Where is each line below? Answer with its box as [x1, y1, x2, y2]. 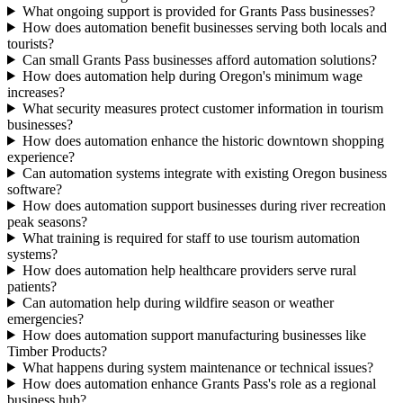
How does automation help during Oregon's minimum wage [22, 67, 363, 84]
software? [7, 181, 62, 197]
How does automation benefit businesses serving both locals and [22, 19, 387, 35]
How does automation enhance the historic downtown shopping [22, 132, 384, 148]
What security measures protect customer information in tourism [22, 100, 383, 116]
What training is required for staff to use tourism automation [22, 229, 360, 246]
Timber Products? [7, 343, 107, 359]
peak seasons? [7, 213, 87, 229]
